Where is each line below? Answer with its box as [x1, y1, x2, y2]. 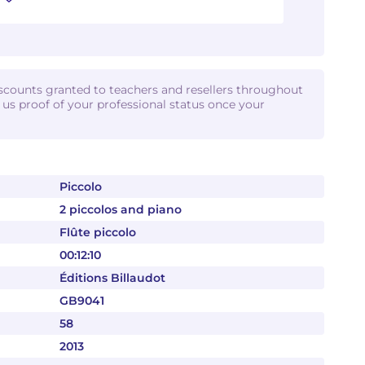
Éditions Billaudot [59, 270, 165, 285]
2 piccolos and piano [59, 202, 182, 217]
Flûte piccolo [59, 225, 136, 240]
